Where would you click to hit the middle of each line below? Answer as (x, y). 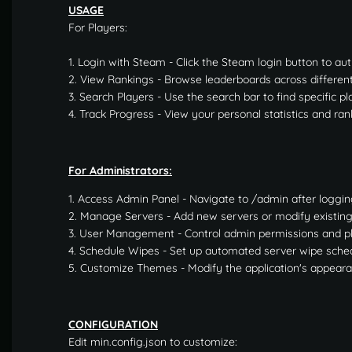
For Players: (98, 27)
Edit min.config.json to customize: (153, 341)
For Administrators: (120, 170)
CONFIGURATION (113, 324)
